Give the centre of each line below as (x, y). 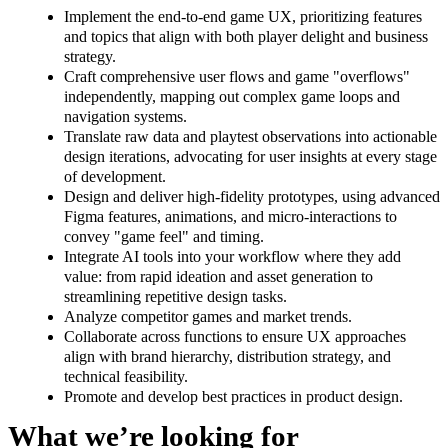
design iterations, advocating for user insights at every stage (250, 157)
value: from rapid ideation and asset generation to (218, 277)
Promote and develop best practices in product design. (233, 397)
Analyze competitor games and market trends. (208, 317)
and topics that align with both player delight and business (246, 37)
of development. (115, 177)
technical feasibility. (126, 377)
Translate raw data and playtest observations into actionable (250, 137)
